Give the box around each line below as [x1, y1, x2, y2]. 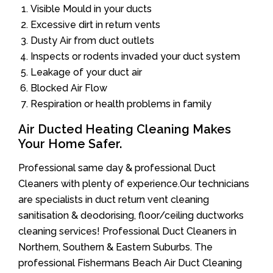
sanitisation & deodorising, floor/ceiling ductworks [18, 210, 244, 222]
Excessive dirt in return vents [30, 19, 160, 31]
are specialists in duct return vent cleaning [18, 194, 209, 206]
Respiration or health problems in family [30, 98, 211, 110]
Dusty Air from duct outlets [30, 35, 154, 47]
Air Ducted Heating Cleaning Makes [18, 122, 231, 137]
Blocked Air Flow [30, 82, 107, 94]
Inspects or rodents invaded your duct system [30, 51, 240, 63]
